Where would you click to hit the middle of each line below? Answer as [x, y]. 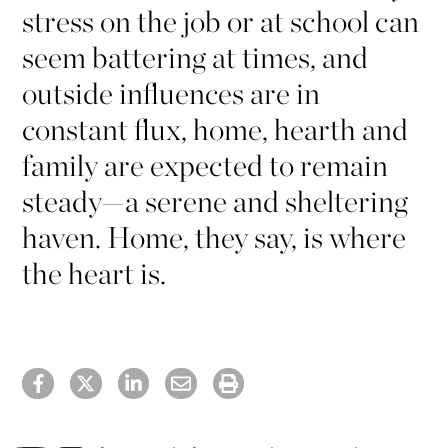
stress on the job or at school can [221, 21]
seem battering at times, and [195, 57]
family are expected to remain [205, 165]
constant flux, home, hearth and [215, 129]
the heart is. [97, 273]
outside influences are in [171, 93]
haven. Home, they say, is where [214, 237]
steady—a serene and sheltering [215, 201]
